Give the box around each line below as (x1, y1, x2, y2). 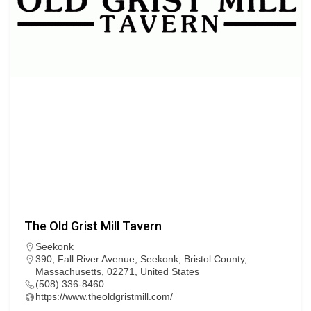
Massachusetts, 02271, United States (35, 266, 199, 278)
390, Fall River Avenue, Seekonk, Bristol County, (35, 253, 247, 265)
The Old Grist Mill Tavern (24, 219, 162, 234)
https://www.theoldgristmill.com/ (35, 291, 173, 303)
